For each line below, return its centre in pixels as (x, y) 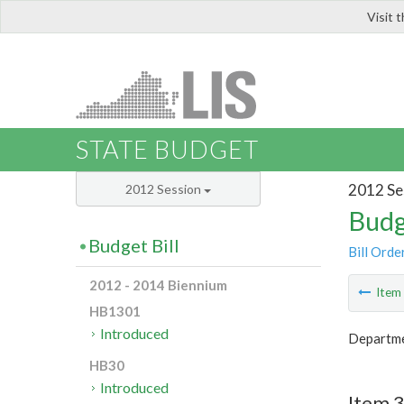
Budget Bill (134, 246)
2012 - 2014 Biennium (158, 285)
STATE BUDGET (167, 150)
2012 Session (165, 189)
